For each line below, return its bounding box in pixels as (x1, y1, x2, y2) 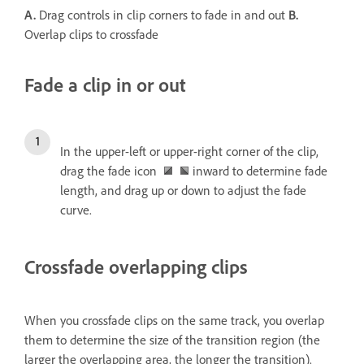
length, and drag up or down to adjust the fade (60, 182, 306, 198)
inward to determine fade (189, 162, 327, 179)
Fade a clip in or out (24, 72, 186, 97)
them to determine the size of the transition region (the (24, 331, 320, 348)
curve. (60, 201, 92, 218)
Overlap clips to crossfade (24, 26, 162, 42)
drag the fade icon (60, 162, 163, 179)
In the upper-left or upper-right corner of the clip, (60, 143, 318, 159)
